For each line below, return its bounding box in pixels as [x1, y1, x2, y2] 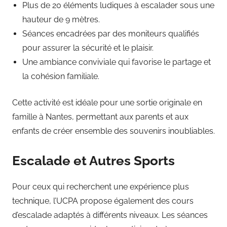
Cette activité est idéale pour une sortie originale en [12, 98, 202, 108]
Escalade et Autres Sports [12, 153, 175, 169]
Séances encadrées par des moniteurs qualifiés [22, 29, 199, 39]
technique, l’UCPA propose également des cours [12, 196, 194, 206]
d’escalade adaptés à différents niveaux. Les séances [12, 210, 208, 220]
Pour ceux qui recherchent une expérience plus [12, 181, 189, 192]
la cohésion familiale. [22, 71, 99, 82]
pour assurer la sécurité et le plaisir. [22, 43, 154, 53]
